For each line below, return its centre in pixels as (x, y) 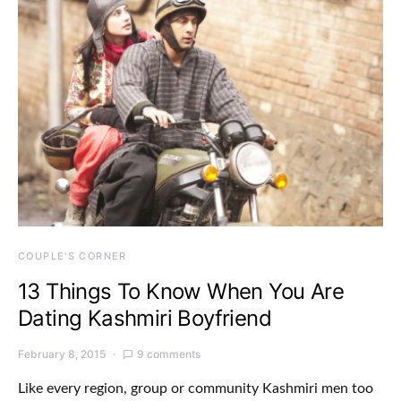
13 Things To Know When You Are (181, 291)
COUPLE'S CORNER (73, 256)
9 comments (169, 354)
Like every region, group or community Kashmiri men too (196, 388)
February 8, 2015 (62, 354)
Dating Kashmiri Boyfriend (145, 318)
